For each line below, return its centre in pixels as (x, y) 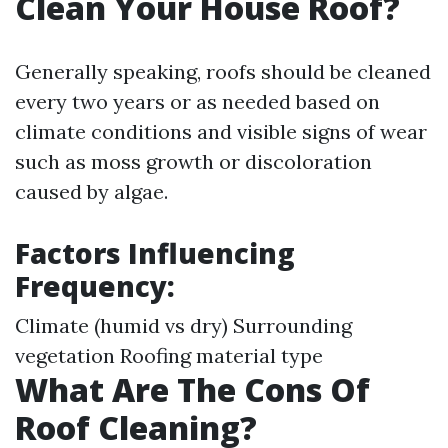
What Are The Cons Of (192, 389)
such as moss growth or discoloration (193, 161)
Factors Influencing (155, 253)
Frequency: (95, 286)
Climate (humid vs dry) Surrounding (183, 325)
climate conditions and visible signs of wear (221, 131)
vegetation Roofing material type (169, 355)
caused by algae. (91, 191)
